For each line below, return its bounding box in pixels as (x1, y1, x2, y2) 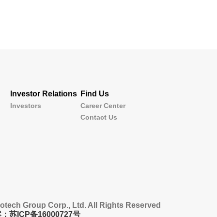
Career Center (80, 101, 125, 109)
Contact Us (80, 113, 117, 121)
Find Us (80, 89, 109, 98)
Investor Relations (10, 89, 77, 98)
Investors (10, 101, 41, 109)
